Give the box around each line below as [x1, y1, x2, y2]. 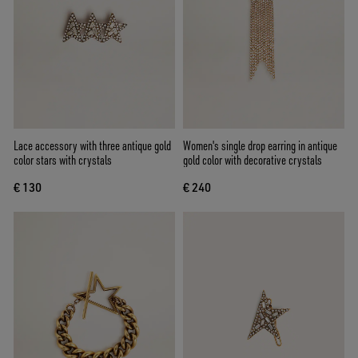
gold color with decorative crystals [183, 152, 322, 169]
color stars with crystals [14, 152, 112, 169]
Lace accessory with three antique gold [14, 137, 171, 154]
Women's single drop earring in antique [183, 137, 337, 154]
